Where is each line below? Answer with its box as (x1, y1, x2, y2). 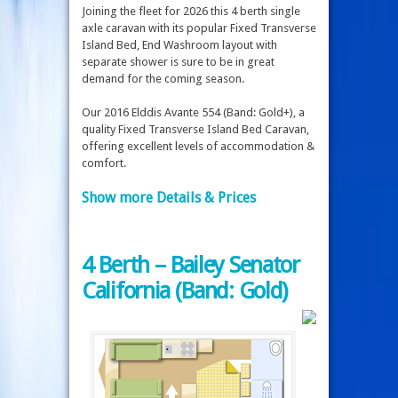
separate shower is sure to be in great (82, 54, 275, 68)
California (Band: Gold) (82, 276, 288, 304)
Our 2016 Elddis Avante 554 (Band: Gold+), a (82, 106, 305, 120)
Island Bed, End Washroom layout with (82, 37, 277, 52)
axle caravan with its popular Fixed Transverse (82, 20, 316, 35)
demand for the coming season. (82, 71, 244, 85)
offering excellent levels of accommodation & (82, 139, 314, 154)
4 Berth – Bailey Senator (82, 251, 299, 278)
